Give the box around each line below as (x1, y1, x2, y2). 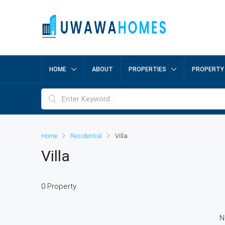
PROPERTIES (129, 66, 166, 73)
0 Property (41, 182, 76, 191)
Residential (70, 132, 102, 140)
